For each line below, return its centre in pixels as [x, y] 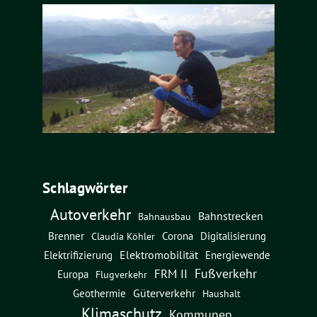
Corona [177, 236]
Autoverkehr [91, 214]
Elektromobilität [158, 255]
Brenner [66, 236]
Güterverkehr [164, 293]
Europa [73, 275]
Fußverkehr [225, 274]
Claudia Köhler [123, 237]
